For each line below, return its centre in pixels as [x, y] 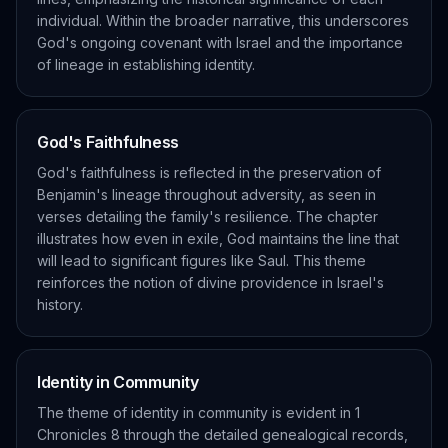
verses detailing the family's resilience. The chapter [207, 216]
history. [60, 304]
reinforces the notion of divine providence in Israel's [210, 282]
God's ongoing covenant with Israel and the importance [220, 42]
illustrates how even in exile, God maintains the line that [218, 238]
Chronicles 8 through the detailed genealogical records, [222, 434]
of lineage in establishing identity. [146, 64]
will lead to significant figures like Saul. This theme [201, 260]
